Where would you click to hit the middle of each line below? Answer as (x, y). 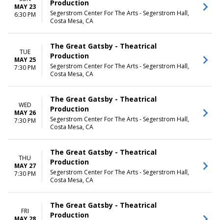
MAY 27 (25, 165)
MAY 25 (25, 59)
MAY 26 (25, 112)
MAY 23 (25, 6)
